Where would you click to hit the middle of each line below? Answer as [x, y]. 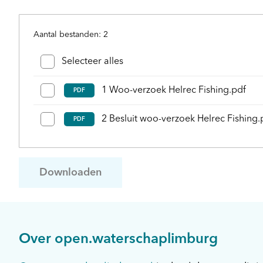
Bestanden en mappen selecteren [117, 55]
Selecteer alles [92, 62]
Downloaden [70, 173]
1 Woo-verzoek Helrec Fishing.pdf [174, 90]
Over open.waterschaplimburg [118, 240]
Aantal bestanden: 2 [71, 35]
